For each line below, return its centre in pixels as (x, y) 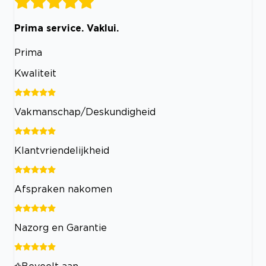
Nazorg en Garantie (61, 227)
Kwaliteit (35, 73)
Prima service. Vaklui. (66, 28)
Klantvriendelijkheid (62, 150)
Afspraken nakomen (63, 189)
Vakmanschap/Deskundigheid (85, 111)
